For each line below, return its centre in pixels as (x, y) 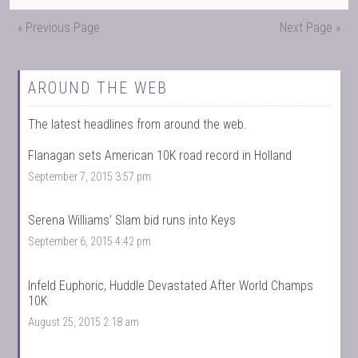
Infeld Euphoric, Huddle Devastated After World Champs (171, 285)
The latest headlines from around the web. (138, 124)
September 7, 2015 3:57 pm (90, 177)
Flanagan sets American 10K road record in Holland (160, 155)
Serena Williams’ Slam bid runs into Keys (132, 221)
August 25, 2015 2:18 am (84, 322)
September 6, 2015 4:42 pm (90, 242)
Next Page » (310, 28)
